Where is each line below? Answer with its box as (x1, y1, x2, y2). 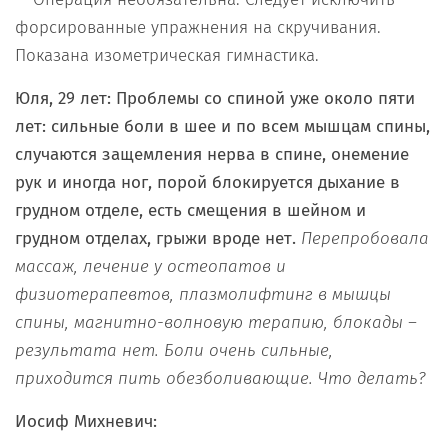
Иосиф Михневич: (15, 410, 157, 432)
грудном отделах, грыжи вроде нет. (15, 227, 301, 249)
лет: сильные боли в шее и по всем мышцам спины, (15, 115, 430, 137)
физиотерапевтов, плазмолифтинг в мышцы (15, 283, 391, 305)
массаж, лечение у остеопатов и (15, 255, 286, 277)
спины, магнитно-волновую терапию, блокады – (15, 311, 417, 333)
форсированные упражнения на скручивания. (15, 16, 381, 38)
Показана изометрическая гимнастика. (15, 44, 319, 66)
